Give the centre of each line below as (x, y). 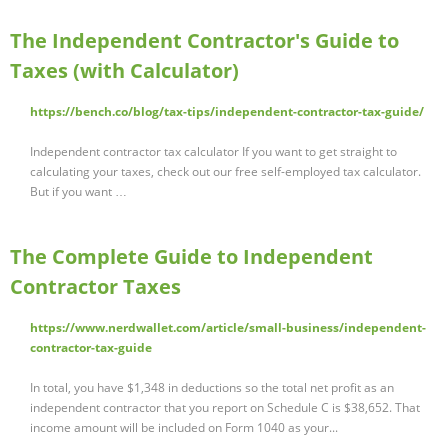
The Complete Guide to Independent (191, 257)
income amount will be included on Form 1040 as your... (184, 428)
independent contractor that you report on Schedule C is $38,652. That (225, 408)
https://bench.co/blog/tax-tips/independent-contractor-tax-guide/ (227, 112)
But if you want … (78, 192)
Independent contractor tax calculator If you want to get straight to (213, 152)
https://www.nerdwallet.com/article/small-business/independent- (228, 328)
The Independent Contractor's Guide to (204, 41)
